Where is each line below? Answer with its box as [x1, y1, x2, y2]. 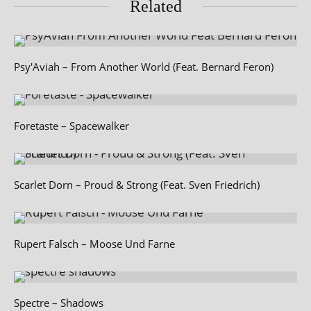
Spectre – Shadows [14, 296, 103, 310]
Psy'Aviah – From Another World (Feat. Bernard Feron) [14, 60, 274, 74]
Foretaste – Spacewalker [14, 119, 129, 133]
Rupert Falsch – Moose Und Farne [14, 237, 175, 251]
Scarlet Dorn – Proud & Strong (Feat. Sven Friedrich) [14, 178, 260, 192]
